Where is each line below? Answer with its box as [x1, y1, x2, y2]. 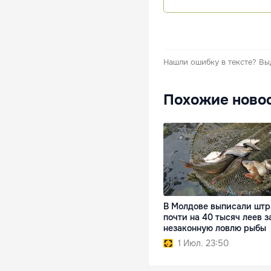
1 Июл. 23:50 [178, 238, 229, 249]
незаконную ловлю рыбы [163, 223, 266, 234]
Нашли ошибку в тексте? [163, 57, 256, 68]
